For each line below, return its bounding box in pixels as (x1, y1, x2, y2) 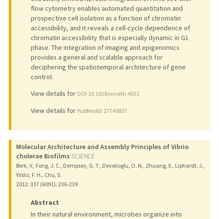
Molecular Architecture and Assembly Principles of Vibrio (16, 142, 189, 152)
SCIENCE (71, 152, 95, 161)
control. (30, 72, 53, 82)
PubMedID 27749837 (77, 107, 127, 115)
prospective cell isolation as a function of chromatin (30, 14, 181, 23)
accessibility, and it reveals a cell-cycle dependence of (30, 23, 190, 33)
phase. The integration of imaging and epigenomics (30, 43, 179, 52)
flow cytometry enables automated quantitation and (30, 4, 183, 13)
